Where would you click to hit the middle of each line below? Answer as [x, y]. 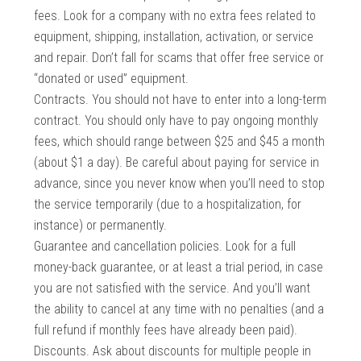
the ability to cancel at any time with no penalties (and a [179, 309]
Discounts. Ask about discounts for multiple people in [173, 351]
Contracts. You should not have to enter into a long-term [180, 100]
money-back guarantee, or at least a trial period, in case [179, 268]
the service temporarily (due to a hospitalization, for [168, 205]
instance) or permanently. [101, 226]
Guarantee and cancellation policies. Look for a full [165, 247]
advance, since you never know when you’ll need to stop [180, 184]
